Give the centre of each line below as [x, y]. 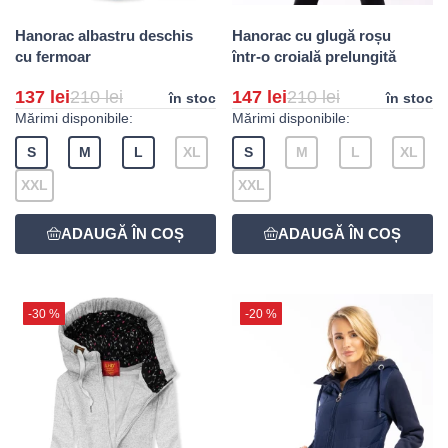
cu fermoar [53, 57]
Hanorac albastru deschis [104, 36]
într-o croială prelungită [314, 57]
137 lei [42, 97]
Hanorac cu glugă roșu [311, 36]
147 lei [259, 97]
